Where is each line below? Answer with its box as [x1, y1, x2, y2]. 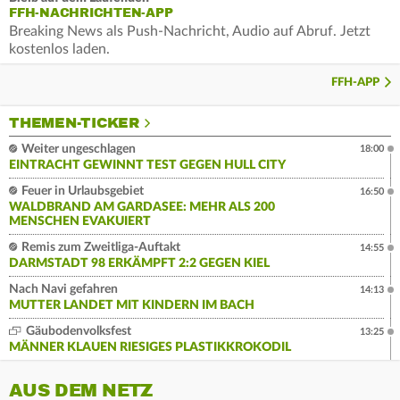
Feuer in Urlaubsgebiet [19, 185, 144, 198]
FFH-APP [331, 77, 379, 89]
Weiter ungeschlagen [19, 143, 136, 156]
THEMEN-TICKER [9, 114, 139, 133]
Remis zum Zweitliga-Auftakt [19, 241, 180, 254]
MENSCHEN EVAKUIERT [9, 215, 151, 229]
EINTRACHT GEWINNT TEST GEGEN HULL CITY [9, 159, 286, 172]
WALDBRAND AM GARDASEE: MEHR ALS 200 [9, 201, 275, 214]
